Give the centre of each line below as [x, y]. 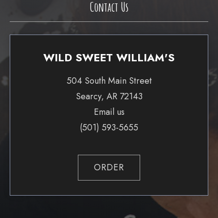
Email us [109, 112]
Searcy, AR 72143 [109, 96]
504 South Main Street [109, 81]
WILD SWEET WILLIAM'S [109, 57]
